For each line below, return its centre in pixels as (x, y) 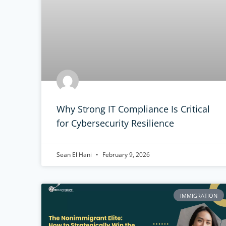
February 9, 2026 (125, 155)
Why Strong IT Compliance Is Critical (133, 109)
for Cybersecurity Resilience (115, 123)
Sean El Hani (75, 155)
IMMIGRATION (199, 195)
